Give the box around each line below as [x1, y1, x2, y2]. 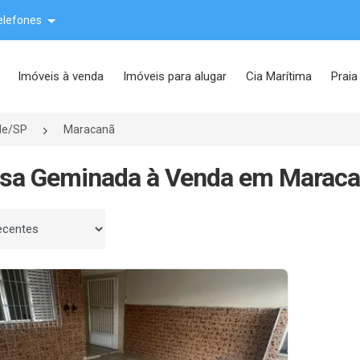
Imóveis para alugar [122, 69, 227, 84]
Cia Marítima [245, 69, 312, 84]
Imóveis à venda [17, 69, 104, 84]
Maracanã [63, 123, 115, 136]
